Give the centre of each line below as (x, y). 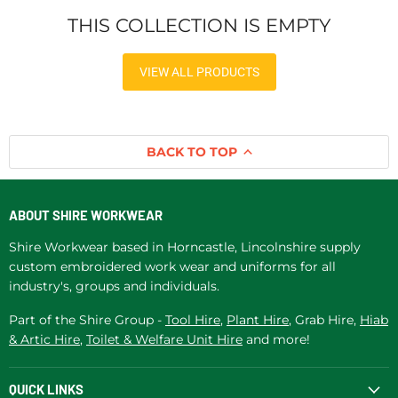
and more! (276, 340)
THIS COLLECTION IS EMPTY (199, 26)
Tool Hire (193, 320)
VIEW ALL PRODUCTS (199, 72)
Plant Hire (258, 320)
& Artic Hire (44, 340)
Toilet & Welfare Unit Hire (164, 340)
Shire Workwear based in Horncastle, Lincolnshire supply (185, 247)
